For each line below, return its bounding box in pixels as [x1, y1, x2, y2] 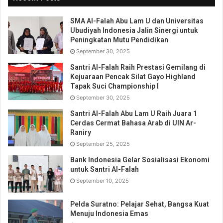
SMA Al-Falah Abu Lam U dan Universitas [70, 16, 204, 25]
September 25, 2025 [76, 140, 130, 147]
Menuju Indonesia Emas [70, 209, 148, 218]
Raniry [70, 128, 91, 136]
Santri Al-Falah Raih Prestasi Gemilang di [70, 63, 206, 71]
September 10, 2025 [76, 177, 129, 184]
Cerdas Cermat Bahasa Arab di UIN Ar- [70, 118, 196, 127]
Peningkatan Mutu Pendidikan [70, 35, 168, 44]
